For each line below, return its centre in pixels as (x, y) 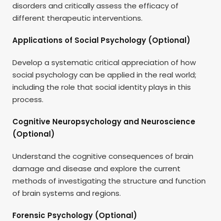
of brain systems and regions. (67, 193)
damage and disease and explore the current (96, 168)
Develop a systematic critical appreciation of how (104, 62)
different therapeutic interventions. (77, 18)
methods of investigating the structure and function (109, 181)
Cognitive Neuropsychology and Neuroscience (104, 121)
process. (28, 99)
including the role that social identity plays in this (102, 87)
